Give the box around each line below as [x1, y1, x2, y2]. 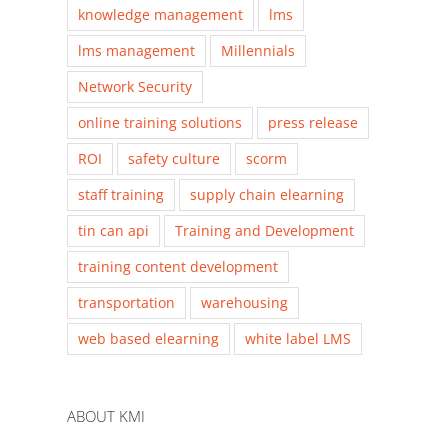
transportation [78, 293, 176, 313]
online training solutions [78, 113, 243, 133]
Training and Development [175, 221, 355, 241]
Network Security [78, 77, 193, 97]
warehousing [201, 293, 289, 313]
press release [268, 113, 359, 133]
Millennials [221, 41, 296, 61]
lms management [78, 41, 196, 61]
